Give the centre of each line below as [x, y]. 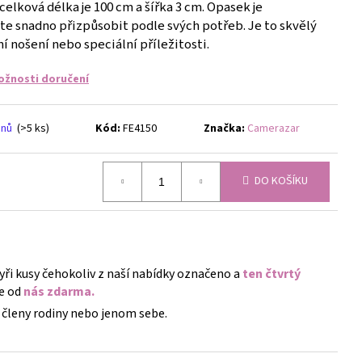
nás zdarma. [58, 291]
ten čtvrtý [270, 274]
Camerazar [273, 128]
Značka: [225, 128]
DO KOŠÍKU [281, 181]
